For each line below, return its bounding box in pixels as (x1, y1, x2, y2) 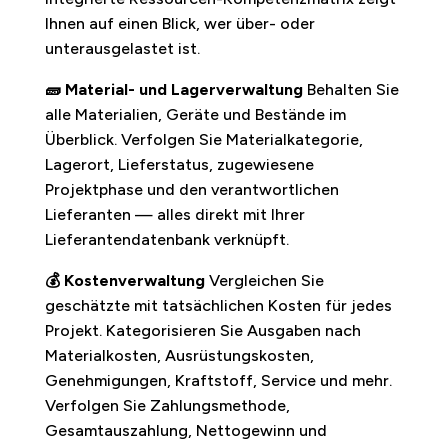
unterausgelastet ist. (44, 38, 200, 58)
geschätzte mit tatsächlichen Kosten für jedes (44, 295, 392, 315)
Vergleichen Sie (204, 270, 324, 290)
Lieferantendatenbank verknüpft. (44, 229, 289, 249)
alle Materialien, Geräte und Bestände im (44, 104, 346, 124)
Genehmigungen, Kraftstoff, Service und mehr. (44, 370, 392, 390)
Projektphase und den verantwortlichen (44, 179, 339, 199)
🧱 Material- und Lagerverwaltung (44, 79, 303, 99)
